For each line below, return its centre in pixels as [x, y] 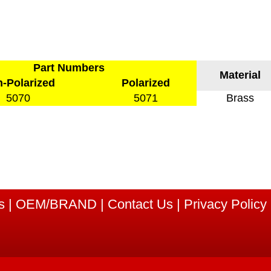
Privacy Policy [225, 204]
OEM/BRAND [56, 204]
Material [240, 75]
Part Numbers [69, 68]
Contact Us [140, 204]
